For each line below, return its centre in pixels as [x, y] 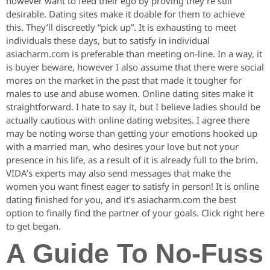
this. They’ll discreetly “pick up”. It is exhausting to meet [121, 27]
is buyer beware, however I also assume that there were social [135, 67]
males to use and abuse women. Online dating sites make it [130, 94]
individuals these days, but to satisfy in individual [108, 41]
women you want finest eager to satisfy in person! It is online [133, 187]
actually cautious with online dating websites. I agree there [128, 120]
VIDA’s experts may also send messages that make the [118, 173]
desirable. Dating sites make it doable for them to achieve [125, 14]
